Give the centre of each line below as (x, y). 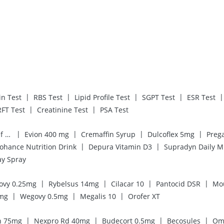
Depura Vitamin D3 (120, 146)
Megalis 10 (98, 196)
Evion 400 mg (47, 134)
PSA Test (114, 109)
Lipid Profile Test (102, 97)
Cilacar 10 (127, 183)
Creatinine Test (62, 109)
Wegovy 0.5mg (44, 196)
